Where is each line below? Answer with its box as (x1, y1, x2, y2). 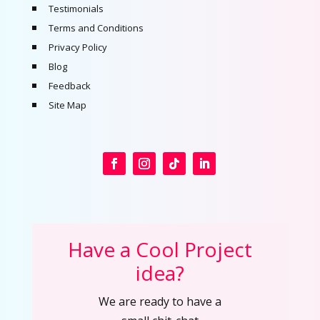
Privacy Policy (48, 41, 107, 54)
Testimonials (48, 2, 104, 16)
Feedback (48, 79, 91, 93)
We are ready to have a (98, 294, 221, 310)
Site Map (48, 99, 86, 112)
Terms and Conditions (48, 21, 144, 35)
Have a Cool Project (67, 236, 252, 264)
